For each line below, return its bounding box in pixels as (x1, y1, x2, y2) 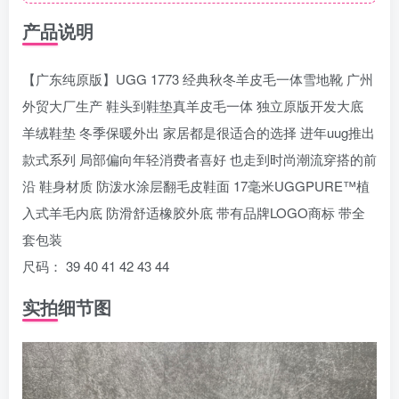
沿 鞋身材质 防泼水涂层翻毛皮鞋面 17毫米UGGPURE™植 (22, 176, 370, 195)
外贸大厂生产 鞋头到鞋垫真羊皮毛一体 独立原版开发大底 (22, 96, 363, 115)
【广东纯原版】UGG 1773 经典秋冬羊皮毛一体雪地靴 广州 (22, 69, 373, 88)
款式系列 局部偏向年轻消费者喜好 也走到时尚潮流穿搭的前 (22, 150, 377, 168)
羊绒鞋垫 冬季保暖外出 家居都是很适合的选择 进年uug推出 (22, 123, 375, 142)
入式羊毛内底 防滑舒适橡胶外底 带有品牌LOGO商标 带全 (22, 203, 365, 222)
